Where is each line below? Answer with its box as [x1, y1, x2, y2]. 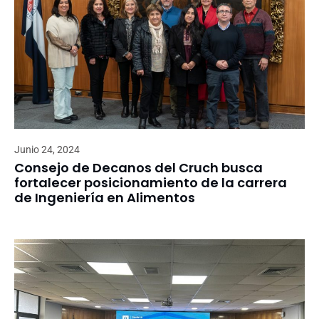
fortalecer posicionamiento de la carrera [14, 174, 287, 192]
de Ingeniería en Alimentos [14, 189, 195, 207]
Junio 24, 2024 [14, 144, 80, 156]
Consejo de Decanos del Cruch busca [14, 159, 263, 177]
